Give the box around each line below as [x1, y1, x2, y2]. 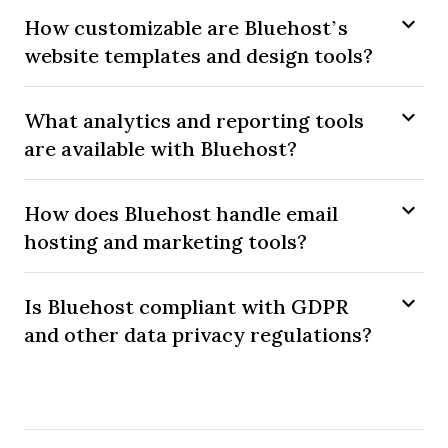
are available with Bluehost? [24, 135, 297, 163]
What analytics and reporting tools [24, 107, 364, 135]
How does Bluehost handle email [24, 200, 338, 228]
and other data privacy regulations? [24, 321, 372, 349]
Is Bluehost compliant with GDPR [24, 293, 348, 321]
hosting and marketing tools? [24, 228, 307, 256]
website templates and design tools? [24, 42, 373, 70]
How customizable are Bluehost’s [24, 14, 348, 42]
